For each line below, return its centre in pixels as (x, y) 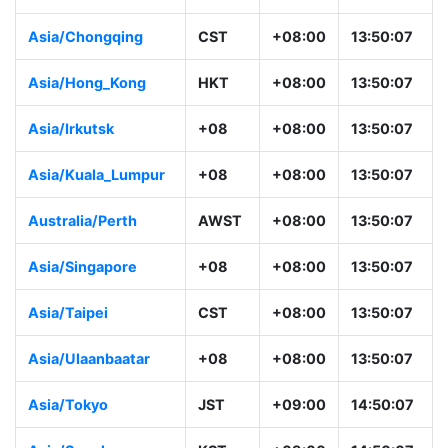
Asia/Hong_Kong (87, 83)
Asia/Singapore (82, 267)
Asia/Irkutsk (71, 129)
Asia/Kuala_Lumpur (96, 175)
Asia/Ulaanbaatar (89, 359)
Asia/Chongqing (85, 37)
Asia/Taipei (68, 313)
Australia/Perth (82, 221)
